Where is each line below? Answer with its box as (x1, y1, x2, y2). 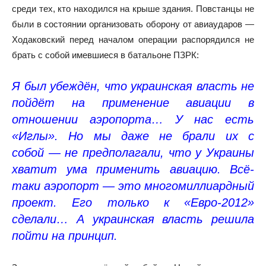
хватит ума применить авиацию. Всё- (12, 162, 254, 176)
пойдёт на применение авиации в (12, 96, 254, 109)
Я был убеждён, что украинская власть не (12, 79, 254, 93)
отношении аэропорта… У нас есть (12, 112, 254, 126)
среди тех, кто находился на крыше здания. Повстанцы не (12, 3, 254, 14)
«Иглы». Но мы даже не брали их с (12, 129, 254, 142)
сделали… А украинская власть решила (12, 212, 254, 226)
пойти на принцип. (12, 229, 118, 242)
